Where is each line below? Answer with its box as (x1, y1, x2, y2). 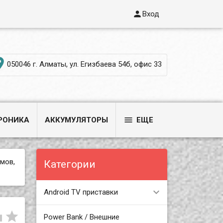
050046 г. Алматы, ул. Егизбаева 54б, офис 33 (6, 60, 162, 69)
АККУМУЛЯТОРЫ (45, 115, 109, 124)
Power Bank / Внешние (43, 212, 119, 222)
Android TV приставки (43, 187, 118, 197)
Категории (43, 158, 96, 170)
